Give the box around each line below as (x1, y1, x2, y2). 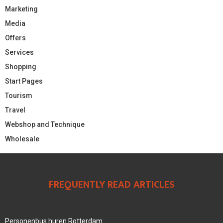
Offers (5, 33, 26, 42)
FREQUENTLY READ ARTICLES (48, 176, 175, 193)
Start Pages (5, 77, 43, 85)
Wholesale (5, 134, 39, 143)
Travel (5, 106, 25, 114)
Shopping (5, 62, 36, 71)
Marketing (5, 4, 38, 13)
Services (5, 48, 34, 56)
